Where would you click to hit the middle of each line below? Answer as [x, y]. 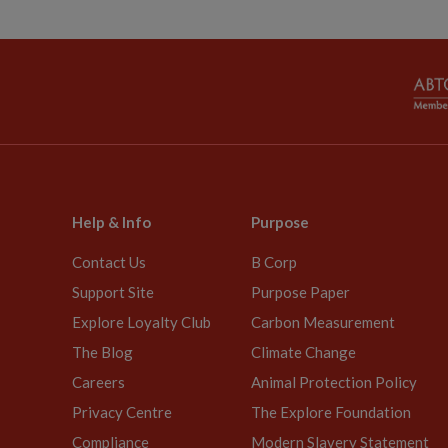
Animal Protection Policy [334, 382]
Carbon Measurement [323, 322]
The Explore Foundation [331, 412]
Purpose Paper [300, 292]
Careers [98, 382]
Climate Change [303, 352]
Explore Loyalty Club [141, 322]
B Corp [274, 262]
